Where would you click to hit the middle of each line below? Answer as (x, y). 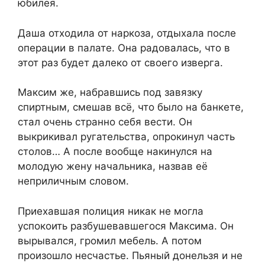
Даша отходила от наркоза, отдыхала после (127, 33)
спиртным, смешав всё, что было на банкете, (131, 107)
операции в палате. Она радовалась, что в (124, 48)
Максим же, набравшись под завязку (110, 93)
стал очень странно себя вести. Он (105, 122)
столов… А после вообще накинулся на (115, 152)
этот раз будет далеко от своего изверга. (120, 62)
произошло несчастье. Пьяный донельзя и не (130, 255)
